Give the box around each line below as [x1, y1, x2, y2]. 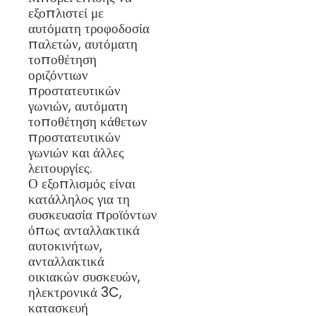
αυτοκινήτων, [28, 236, 102, 255]
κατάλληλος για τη [28, 189, 130, 209]
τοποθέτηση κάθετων [28, 111, 147, 131]
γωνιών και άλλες [28, 142, 124, 162]
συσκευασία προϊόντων [28, 205, 157, 224]
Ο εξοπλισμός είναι [28, 174, 135, 193]
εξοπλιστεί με [28, 3, 104, 23]
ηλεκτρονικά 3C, [28, 282, 122, 302]
